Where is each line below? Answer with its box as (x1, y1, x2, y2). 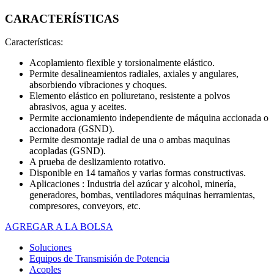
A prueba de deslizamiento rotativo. (29, 157, 166, 168)
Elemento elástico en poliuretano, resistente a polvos (29, 91, 230, 102)
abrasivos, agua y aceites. (29, 102, 127, 113)
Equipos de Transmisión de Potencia (29, 253, 169, 264)
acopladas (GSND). (29, 146, 106, 157)
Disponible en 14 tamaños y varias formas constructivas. (29, 168, 246, 179)
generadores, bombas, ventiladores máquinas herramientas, (29, 190, 255, 201)
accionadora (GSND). (29, 124, 114, 135)
